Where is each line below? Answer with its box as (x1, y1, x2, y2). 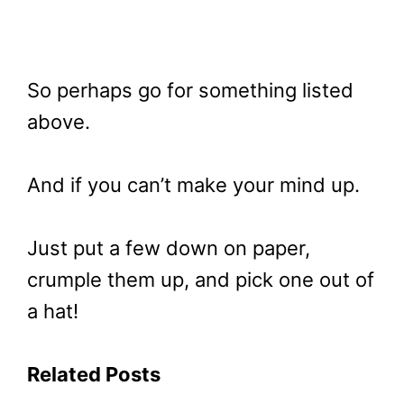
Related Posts (27, 363, 161, 387)
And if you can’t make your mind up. (27, 172, 360, 197)
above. (27, 109, 90, 133)
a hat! (27, 299, 78, 324)
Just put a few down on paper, (27, 236, 310, 261)
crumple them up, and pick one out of (27, 268, 374, 292)
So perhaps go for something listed (27, 78, 353, 102)
